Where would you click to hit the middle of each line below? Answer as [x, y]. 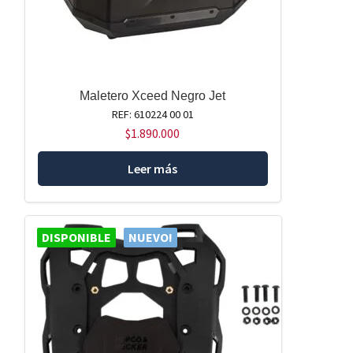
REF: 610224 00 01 [152, 114]
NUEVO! [150, 238]
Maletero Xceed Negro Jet [153, 95]
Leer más [153, 168]
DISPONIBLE [76, 238]
